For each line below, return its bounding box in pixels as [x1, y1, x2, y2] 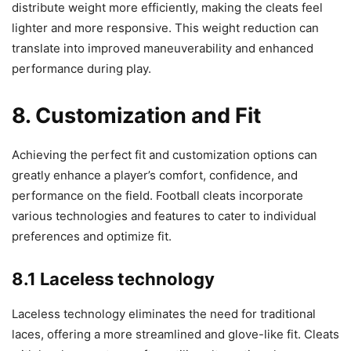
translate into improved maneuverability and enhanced [12, 41, 313, 56]
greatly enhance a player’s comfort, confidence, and [12, 168, 298, 183]
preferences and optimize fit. [12, 229, 172, 244]
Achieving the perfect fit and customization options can [12, 147, 317, 163]
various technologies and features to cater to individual [12, 208, 317, 224]
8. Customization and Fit [12, 103, 261, 129]
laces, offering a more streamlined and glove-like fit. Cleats [12, 327, 339, 342]
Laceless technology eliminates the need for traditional [12, 306, 316, 322]
